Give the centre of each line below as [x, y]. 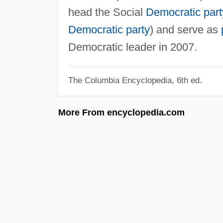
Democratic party [109, 29]
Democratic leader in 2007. [132, 47]
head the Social [107, 12]
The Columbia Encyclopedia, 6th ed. [135, 80]
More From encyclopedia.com [121, 112]
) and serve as [185, 29]
